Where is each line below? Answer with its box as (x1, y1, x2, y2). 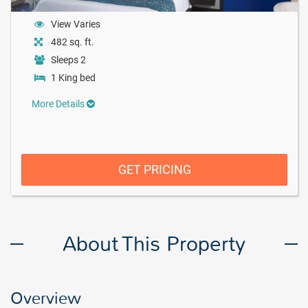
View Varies (51, 19, 100, 30)
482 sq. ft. (51, 36, 94, 47)
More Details (32, 98, 87, 109)
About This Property (63, 231, 245, 257)
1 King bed (51, 72, 96, 83)
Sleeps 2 (51, 54, 86, 65)
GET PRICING (118, 162, 191, 177)
